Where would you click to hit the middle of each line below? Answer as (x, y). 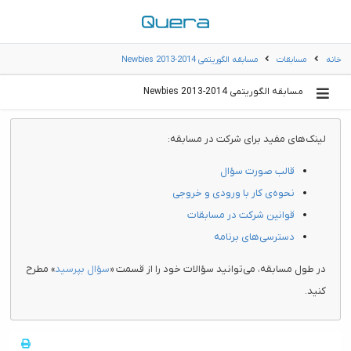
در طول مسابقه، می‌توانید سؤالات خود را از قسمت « (217, 269)
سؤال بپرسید (82, 269)
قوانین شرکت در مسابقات (241, 215)
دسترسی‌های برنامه (254, 237)
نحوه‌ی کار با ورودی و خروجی (233, 193)
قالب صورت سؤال (257, 171)
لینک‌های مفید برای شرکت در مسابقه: (246, 139)
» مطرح (40, 269)
